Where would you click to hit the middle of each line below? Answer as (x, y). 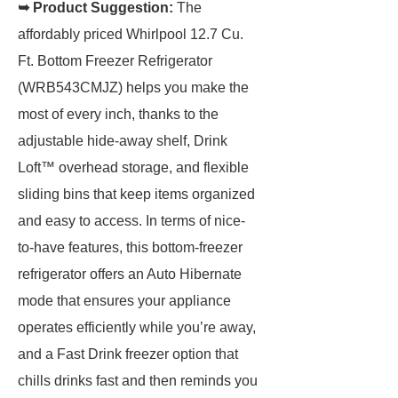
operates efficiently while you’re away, (137, 327)
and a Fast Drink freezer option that (128, 354)
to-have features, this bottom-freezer (130, 247)
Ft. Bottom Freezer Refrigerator (115, 61)
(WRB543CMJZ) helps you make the (133, 88)
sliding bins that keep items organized (136, 194)
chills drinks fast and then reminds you (138, 381)
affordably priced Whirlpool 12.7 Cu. (131, 34)
